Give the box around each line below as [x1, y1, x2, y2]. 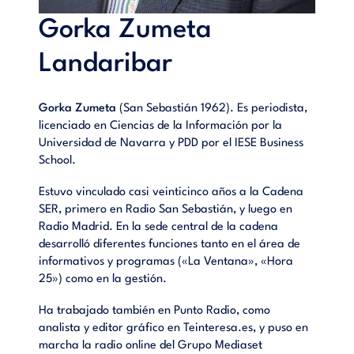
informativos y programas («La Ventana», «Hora [39, 255, 294, 268]
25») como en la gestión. [39, 273, 168, 285]
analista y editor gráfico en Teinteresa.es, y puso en [39, 322, 309, 334]
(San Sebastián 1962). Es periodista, [119, 102, 308, 115]
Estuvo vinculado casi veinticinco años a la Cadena [39, 186, 304, 198]
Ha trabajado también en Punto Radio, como [39, 304, 271, 317]
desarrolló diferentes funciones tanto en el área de [39, 238, 301, 250]
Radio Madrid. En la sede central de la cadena [39, 220, 279, 233]
